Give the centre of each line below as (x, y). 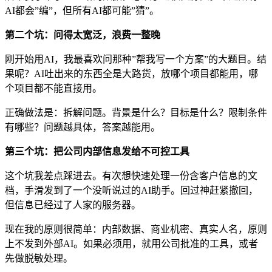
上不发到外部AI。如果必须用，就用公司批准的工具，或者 (131, 243)
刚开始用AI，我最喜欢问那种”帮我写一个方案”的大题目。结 (136, 59)
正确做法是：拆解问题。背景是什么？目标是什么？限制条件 (136, 112)
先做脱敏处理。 (39, 258)
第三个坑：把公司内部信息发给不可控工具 (97, 151)
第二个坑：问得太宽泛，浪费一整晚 (83, 35)
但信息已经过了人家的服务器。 (73, 205)
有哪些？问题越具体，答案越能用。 (83, 127)
